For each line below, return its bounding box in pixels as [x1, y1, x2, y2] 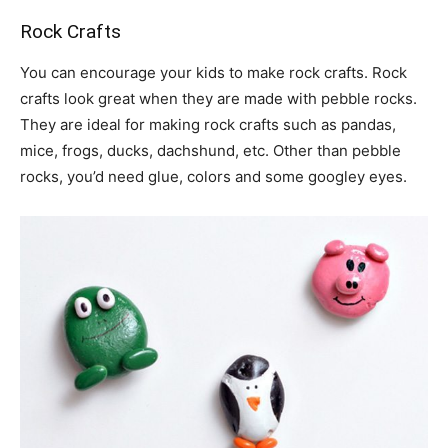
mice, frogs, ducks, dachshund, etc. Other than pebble [20, 141, 401, 161]
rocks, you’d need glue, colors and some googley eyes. [20, 167, 407, 187]
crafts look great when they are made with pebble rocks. [20, 89, 417, 109]
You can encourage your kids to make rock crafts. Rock [20, 63, 407, 83]
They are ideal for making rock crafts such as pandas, [20, 115, 396, 135]
